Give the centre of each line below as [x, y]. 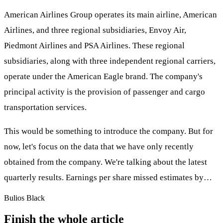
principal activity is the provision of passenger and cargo [105, 92]
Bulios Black [24, 198]
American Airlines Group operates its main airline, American [111, 15]
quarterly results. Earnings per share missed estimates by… [108, 178]
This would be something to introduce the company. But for [109, 131]
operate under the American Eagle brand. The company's [103, 77]
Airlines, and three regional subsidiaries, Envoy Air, [95, 30]
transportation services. [45, 108]
